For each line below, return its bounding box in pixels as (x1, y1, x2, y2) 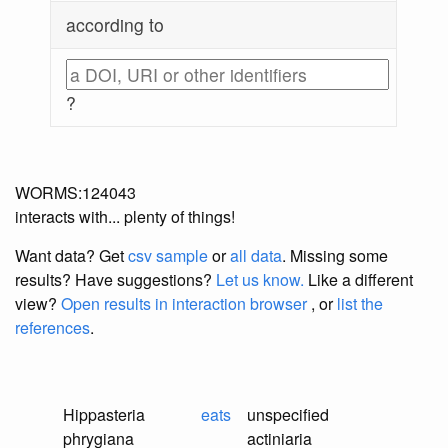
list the (337, 292, 383, 316)
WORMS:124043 (15, 181, 136, 205)
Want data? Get (15, 244, 128, 268)
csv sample (128, 244, 208, 268)
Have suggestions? (75, 268, 216, 292)
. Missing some (282, 244, 388, 268)
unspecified (247, 403, 329, 427)
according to (66, 12, 165, 38)
